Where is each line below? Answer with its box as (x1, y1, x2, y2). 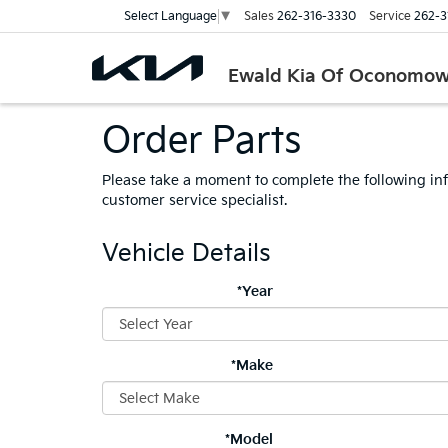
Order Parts (102, 120, 301, 163)
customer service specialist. (102, 192, 287, 209)
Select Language (124, 8, 217, 24)
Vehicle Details (102, 239, 271, 268)
